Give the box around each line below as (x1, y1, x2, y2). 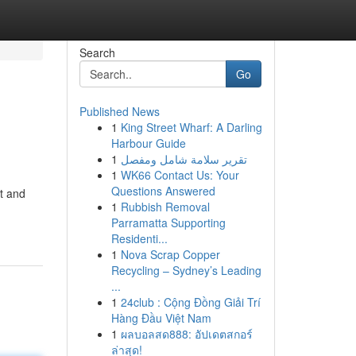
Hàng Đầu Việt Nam (110, 310, 211, 326)
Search (79, 44, 115, 60)
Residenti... (110, 230, 168, 246)
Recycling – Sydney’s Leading (110, 262, 261, 278)
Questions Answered (110, 183, 215, 199)
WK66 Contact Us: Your (120, 167, 239, 183)
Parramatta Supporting (110, 215, 226, 230)
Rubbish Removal (120, 199, 210, 215)
